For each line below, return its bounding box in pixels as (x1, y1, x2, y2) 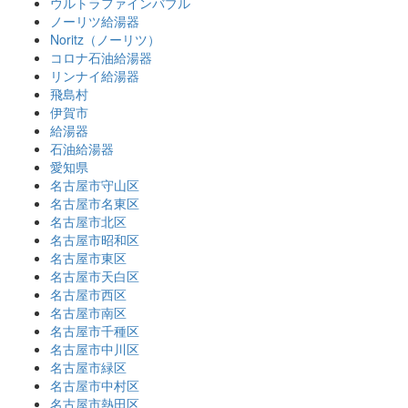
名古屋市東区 (50, 248, 127, 267)
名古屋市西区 (50, 284, 127, 303)
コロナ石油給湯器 (50, 47, 152, 66)
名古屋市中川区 (50, 339, 139, 358)
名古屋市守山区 (50, 175, 139, 194)
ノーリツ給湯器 (50, 11, 139, 30)
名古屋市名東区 (50, 193, 139, 212)
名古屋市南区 (50, 302, 127, 321)
